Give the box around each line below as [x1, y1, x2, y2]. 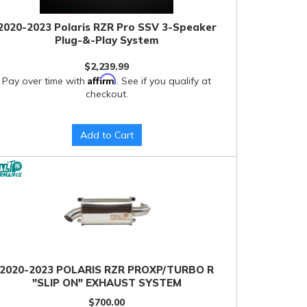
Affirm [88, 73, 117, 85]
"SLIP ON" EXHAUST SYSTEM [32, 276, 182, 289]
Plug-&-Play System [54, 34, 159, 47]
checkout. [85, 87, 128, 100]
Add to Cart [79, 129, 134, 141]
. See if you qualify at [116, 74, 212, 87]
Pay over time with [2, 74, 88, 87]
